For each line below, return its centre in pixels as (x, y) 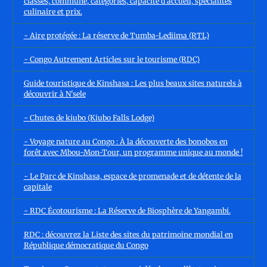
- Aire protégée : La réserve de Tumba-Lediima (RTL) (116, 35)
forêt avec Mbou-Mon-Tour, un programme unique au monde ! (133, 152)
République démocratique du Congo (86, 245)
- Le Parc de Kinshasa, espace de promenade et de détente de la (132, 176)
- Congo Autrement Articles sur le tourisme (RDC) (111, 59)
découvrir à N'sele (55, 94)
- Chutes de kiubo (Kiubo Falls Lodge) (89, 117)
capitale (38, 187)
